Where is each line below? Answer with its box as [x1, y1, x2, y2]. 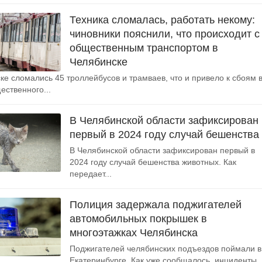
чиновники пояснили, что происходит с [70, 28, 260, 40]
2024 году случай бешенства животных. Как [70, 157, 236, 167]
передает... [70, 169, 112, 178]
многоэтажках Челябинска [70, 227, 198, 239]
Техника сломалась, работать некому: [70, 14, 255, 26]
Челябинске [70, 56, 127, 68]
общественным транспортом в [70, 42, 218, 54]
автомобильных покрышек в [70, 213, 207, 225]
